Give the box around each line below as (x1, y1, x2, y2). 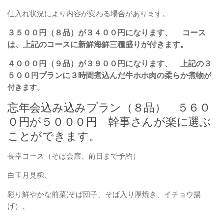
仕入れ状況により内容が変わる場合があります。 (7, 9, 169, 19)
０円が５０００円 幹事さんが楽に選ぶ (7, 115, 211, 129)
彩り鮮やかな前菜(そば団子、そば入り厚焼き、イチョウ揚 (7, 190, 201, 199)
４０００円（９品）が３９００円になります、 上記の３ (7, 59, 212, 69)
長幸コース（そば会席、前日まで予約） (7, 152, 140, 161)
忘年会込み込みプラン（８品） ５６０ (7, 101, 211, 115)
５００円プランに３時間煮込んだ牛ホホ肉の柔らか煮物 (7, 71, 204, 81)
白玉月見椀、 (7, 171, 52, 180)
